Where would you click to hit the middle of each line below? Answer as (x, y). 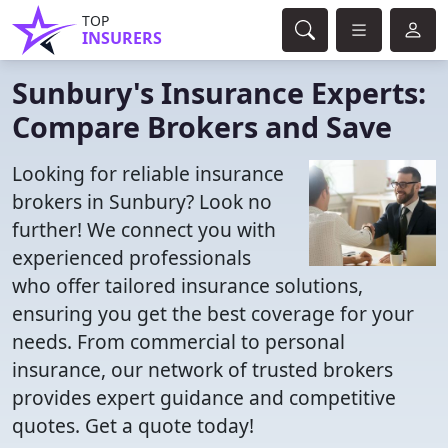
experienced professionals (131, 257)
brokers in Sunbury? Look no (142, 201)
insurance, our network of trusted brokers (202, 369)
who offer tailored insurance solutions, (187, 285)
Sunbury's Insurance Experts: (219, 92)
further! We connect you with (144, 229)
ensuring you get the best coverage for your (213, 313)
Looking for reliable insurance (148, 173)
